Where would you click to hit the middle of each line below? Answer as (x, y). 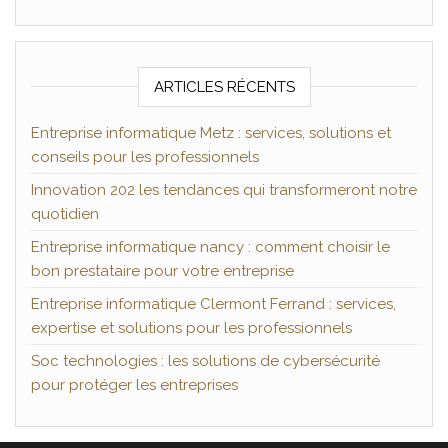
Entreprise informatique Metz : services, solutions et (211, 133)
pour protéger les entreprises (134, 385)
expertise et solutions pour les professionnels (191, 328)
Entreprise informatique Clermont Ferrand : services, (213, 304)
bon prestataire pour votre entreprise (162, 271)
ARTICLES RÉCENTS (224, 87)
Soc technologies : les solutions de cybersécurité (205, 361)
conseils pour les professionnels (145, 157)
